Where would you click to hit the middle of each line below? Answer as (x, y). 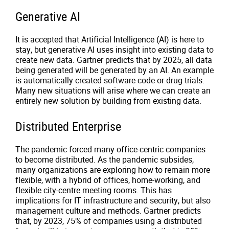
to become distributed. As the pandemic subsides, (105, 159)
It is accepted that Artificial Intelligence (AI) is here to (110, 39)
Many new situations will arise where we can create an (113, 90)
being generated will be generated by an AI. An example (114, 70)
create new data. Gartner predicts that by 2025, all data (114, 60)
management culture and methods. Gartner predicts (108, 211)
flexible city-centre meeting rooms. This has (94, 190)
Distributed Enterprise (68, 126)
